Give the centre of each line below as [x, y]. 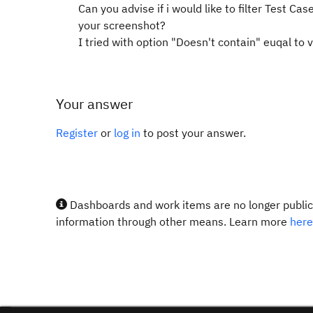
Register [77, 133]
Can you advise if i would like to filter [172, 8]
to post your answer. [193, 133]
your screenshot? [122, 25]
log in [127, 133]
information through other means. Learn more [173, 221]
